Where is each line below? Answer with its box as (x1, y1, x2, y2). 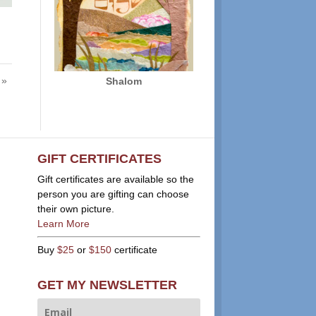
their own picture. (37, 202, 114, 214)
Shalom (105, 75, 142, 87)
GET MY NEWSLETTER (37, 278, 177, 293)
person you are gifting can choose (37, 188, 189, 200)
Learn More (37, 217, 90, 229)
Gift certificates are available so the (37, 173, 194, 185)
